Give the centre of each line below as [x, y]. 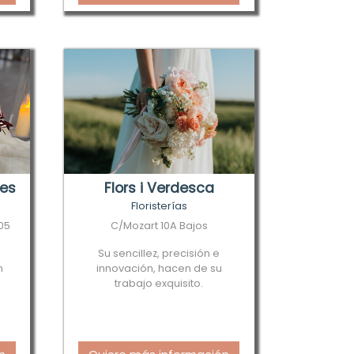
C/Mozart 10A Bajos [159, 226]
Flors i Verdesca [159, 188]
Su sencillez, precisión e [159, 253]
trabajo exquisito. [159, 283]
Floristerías [159, 206]
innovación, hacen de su [159, 268]
